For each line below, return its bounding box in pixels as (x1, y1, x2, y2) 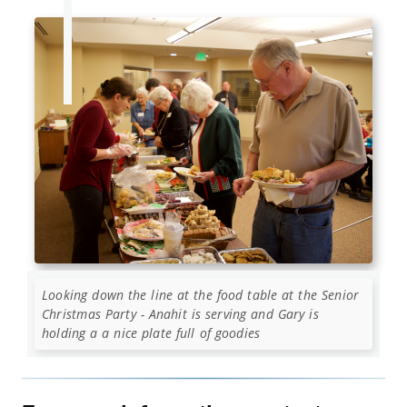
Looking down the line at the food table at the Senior (42, 285, 360, 303)
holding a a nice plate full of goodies (42, 323, 261, 342)
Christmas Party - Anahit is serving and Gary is (42, 304, 319, 323)
